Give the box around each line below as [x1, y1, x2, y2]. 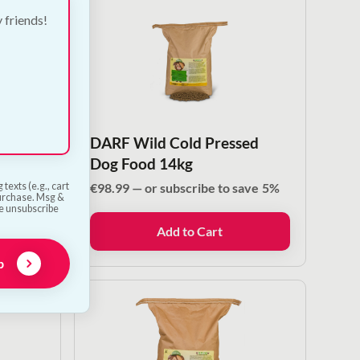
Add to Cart [157, 223, 223, 239]
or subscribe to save [141, 179, 261, 195]
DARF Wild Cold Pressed [89, 133, 259, 152]
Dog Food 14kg [89, 153, 193, 173]
